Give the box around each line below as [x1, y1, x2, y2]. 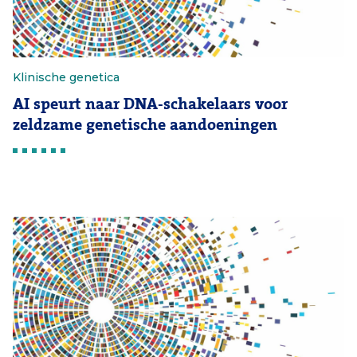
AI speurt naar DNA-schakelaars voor [13, 95, 288, 113]
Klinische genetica [13, 70, 120, 84]
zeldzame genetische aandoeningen [13, 116, 277, 134]
